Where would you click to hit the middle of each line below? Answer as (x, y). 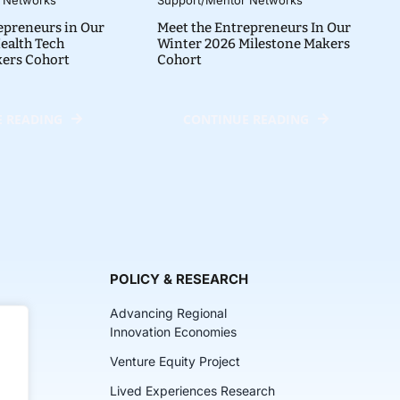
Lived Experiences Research (193, 390)
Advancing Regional (169, 312)
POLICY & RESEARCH (179, 279)
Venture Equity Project (175, 361)
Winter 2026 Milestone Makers (253, 43)
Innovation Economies (174, 331)
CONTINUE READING (246, 119)
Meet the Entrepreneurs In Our (254, 27)
